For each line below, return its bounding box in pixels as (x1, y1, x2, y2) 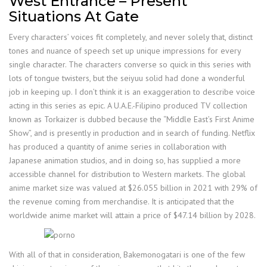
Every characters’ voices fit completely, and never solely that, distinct (9, 31, 253, 42)
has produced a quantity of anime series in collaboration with (9, 141, 226, 152)
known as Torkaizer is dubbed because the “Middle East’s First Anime (9, 113, 254, 125)
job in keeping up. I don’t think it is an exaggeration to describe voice (9, 86, 255, 97)
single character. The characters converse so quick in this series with (9, 58, 251, 70)
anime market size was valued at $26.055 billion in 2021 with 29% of (9, 182, 257, 193)
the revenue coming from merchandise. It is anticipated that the (9, 195, 234, 207)
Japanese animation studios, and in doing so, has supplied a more (9, 154, 241, 166)
